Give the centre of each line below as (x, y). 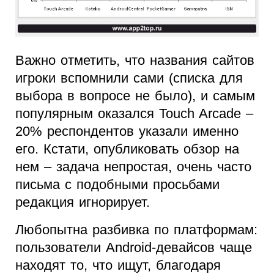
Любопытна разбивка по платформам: (136, 229)
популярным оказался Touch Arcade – (134, 113)
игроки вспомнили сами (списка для (129, 78)
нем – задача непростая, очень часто (133, 166)
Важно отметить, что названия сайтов (135, 60)
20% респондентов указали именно (127, 131)
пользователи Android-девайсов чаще (134, 247)
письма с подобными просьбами (117, 184)
